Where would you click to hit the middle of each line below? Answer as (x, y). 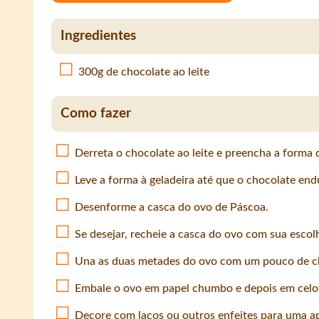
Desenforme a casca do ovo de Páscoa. (171, 208)
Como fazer (95, 114)
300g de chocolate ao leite (143, 72)
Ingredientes (98, 36)
